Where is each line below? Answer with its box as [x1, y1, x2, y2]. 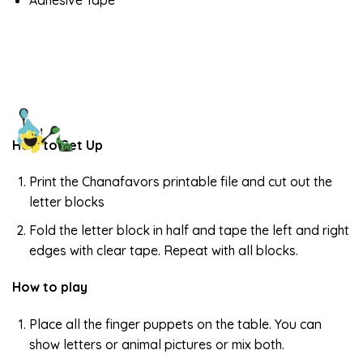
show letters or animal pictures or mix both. [28, 335, 284, 352]
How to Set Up [12, 136, 103, 153]
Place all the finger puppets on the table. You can [28, 315, 322, 332]
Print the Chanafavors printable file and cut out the [28, 173, 332, 190]
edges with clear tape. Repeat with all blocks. [28, 241, 298, 258]
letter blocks [28, 194, 105, 211]
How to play [12, 279, 88, 296]
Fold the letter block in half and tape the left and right [28, 221, 349, 238]
